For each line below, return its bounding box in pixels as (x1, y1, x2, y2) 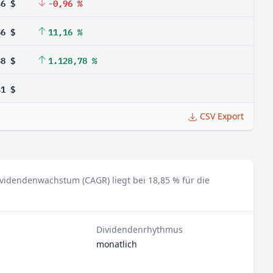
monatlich (96, 238, 138, 250)
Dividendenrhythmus (96, 224, 183, 235)
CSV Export (200, 110, 244, 122)
